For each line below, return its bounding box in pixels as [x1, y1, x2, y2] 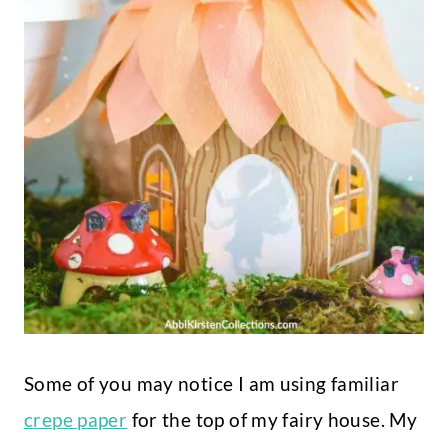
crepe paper [24, 408, 128, 432]
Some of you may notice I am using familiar [24, 372, 399, 396]
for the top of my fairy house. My [127, 408, 418, 432]
